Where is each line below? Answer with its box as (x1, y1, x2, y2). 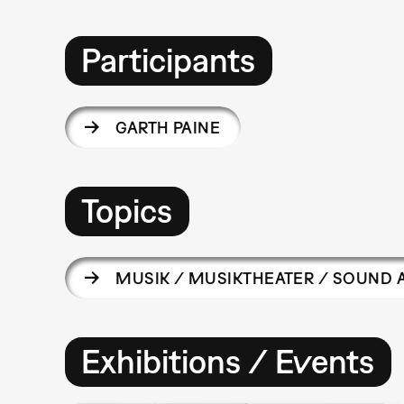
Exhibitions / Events (81, 342, 375, 381)
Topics (81, 191, 173, 231)
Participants (81, 41, 256, 80)
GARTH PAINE (115, 117, 221, 137)
